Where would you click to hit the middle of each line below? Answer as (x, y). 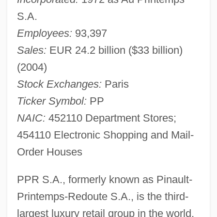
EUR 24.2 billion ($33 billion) (114, 50)
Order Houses (49, 152)
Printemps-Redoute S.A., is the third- (102, 196)
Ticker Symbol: (52, 101)
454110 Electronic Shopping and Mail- (105, 135)
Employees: (44, 33)
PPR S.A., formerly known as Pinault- (104, 179)
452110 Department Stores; (111, 118)
